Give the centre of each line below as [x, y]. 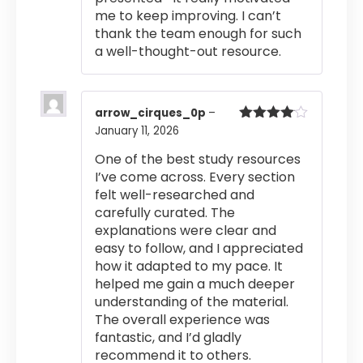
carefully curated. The [165, 213]
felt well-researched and [175, 195]
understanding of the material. [192, 302]
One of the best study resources [198, 159]
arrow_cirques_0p [152, 113]
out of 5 [262, 143]
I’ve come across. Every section [195, 177]
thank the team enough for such [198, 33]
